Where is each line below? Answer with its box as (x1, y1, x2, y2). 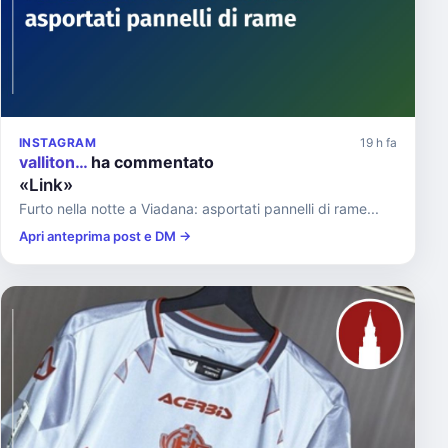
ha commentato (87, 152, 214, 172)
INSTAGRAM (19, 135, 97, 150)
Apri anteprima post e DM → (19, 228, 191, 244)
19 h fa (360, 135, 397, 150)
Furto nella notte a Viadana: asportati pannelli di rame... (19, 200, 379, 217)
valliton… (19, 152, 87, 172)
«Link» (19, 175, 73, 195)
